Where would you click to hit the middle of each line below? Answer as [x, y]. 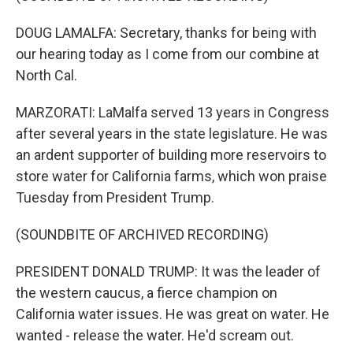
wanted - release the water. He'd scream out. [155, 335]
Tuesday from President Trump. [115, 197]
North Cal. [46, 75]
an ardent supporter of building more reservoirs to [171, 155]
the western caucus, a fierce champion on [147, 293]
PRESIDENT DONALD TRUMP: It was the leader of [168, 271]
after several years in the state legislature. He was [172, 134]
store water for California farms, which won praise [171, 176]
